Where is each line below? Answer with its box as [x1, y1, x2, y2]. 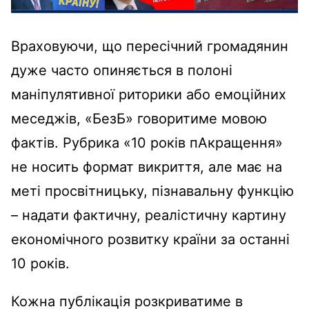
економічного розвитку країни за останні [11, 231, 290, 248]
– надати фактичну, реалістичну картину [11, 207, 286, 224]
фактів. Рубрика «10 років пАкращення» [11, 134, 283, 152]
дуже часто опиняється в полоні [11, 62, 232, 79]
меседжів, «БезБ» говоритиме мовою [11, 110, 267, 128]
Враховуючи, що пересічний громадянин [11, 38, 288, 55]
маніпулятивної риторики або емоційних [11, 86, 286, 103]
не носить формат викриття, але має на [11, 159, 282, 176]
